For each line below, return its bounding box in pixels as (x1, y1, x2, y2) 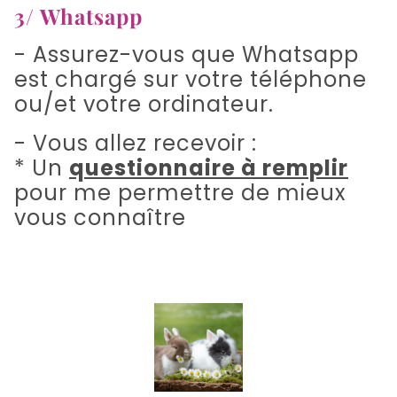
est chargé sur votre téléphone (14, 65, 367, 95)
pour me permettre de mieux (14, 178, 346, 208)
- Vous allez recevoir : (14, 128, 257, 159)
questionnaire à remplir (69, 153, 348, 183)
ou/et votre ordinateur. (14, 90, 274, 120)
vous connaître (14, 203, 186, 233)
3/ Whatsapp (14, 2, 143, 31)
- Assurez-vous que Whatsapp (14, 40, 359, 70)
